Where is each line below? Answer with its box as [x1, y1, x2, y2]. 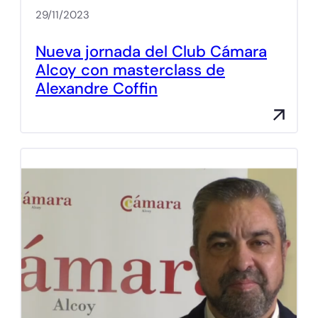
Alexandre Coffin [35, 77, 158, 99]
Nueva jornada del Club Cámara [35, 40, 267, 62]
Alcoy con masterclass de [35, 59, 225, 80]
